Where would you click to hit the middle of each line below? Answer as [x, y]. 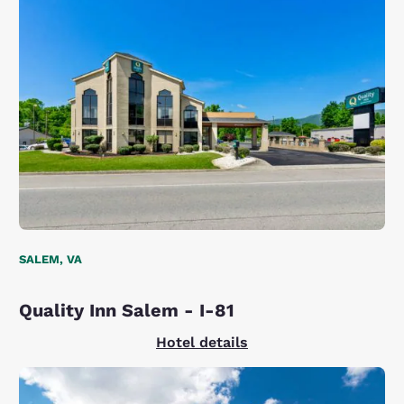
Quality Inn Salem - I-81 [127, 310]
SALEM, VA [51, 259]
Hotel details [202, 342]
